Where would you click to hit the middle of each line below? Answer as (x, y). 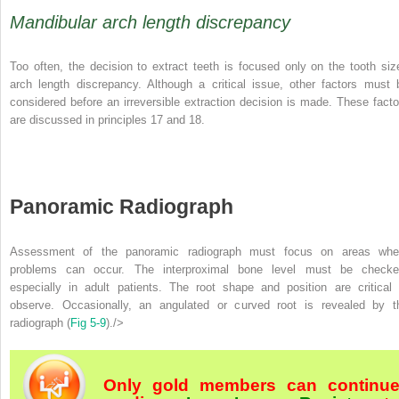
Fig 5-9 (88, 323)
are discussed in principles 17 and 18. (107, 120)
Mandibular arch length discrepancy (150, 23)
